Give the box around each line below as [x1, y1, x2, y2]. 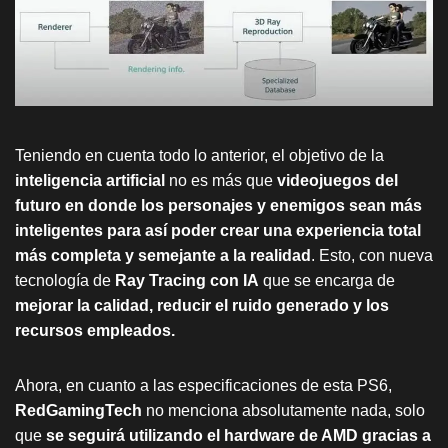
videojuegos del [273, 172, 398, 190]
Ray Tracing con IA [111, 272, 259, 290]
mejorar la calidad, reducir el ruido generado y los [15, 297, 389, 315]
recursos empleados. [15, 322, 175, 340]
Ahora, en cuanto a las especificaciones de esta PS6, [15, 377, 392, 395]
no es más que [165, 172, 273, 190]
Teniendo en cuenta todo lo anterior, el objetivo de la [15, 147, 384, 165]
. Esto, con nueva [311, 247, 433, 265]
